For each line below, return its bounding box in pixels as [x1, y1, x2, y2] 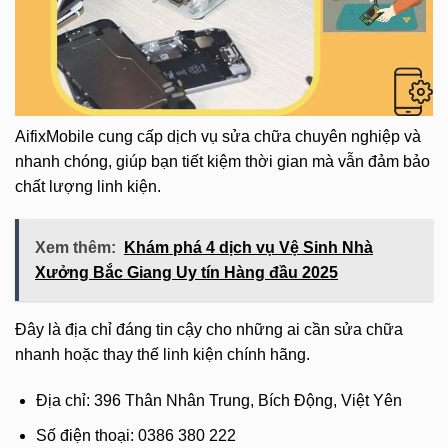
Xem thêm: [35, 239, 116, 257]
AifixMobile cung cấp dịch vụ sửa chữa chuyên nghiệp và [15, 127, 421, 145]
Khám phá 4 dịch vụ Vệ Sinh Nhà [124, 239, 373, 257]
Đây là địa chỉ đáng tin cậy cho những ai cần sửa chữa [15, 321, 403, 339]
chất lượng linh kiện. [15, 177, 161, 195]
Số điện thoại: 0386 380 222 [35, 426, 236, 444]
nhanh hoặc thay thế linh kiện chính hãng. [15, 346, 310, 364]
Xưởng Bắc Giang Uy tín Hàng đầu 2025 [35, 264, 338, 282]
